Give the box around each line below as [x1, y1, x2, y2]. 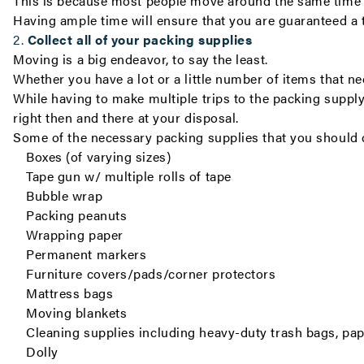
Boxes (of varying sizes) [26, 147, 171, 166]
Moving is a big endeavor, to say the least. [13, 50, 268, 68]
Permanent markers [26, 245, 147, 263]
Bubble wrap [26, 186, 103, 205]
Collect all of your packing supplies [27, 30, 253, 49]
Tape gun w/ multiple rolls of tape [26, 167, 232, 185]
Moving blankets [26, 303, 128, 322]
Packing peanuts [26, 206, 128, 224]
